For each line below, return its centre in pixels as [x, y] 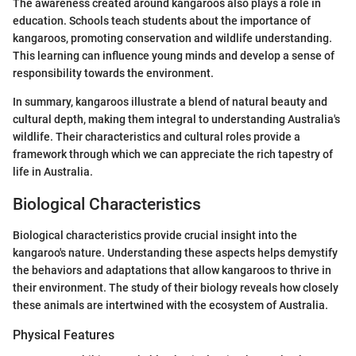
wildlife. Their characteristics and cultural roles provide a [157, 137]
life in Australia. [53, 172]
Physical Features [64, 335]
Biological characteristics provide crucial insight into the [155, 235]
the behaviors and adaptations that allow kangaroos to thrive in [172, 270]
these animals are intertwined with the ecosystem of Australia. [170, 305]
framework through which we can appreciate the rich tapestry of [173, 155]
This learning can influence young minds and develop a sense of [174, 56]
